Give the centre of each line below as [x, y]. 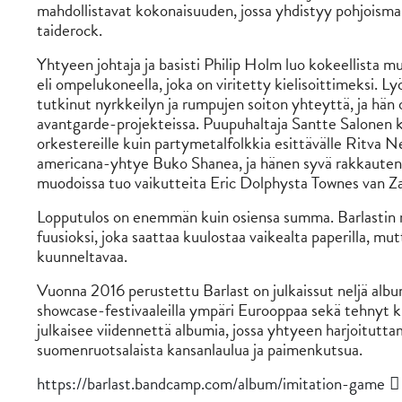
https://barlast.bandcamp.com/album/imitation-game [210, 384]
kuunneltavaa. [82, 256]
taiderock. [69, 30]
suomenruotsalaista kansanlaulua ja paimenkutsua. [199, 350]
